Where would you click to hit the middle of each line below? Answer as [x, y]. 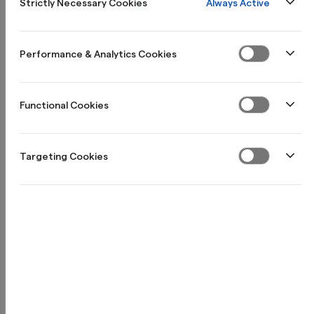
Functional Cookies [64, 105]
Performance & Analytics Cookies [98, 54]
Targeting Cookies [64, 156]
